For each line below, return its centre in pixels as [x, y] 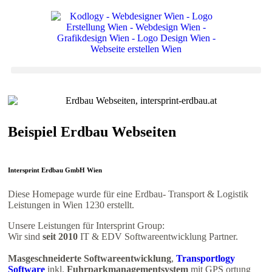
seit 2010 [60, 237]
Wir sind [25, 237]
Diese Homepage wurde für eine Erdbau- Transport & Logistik [129, 194]
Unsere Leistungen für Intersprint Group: [86, 226]
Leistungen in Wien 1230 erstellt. [71, 205]
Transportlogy [204, 259]
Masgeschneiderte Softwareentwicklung [90, 259]
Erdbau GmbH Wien [71, 170]
